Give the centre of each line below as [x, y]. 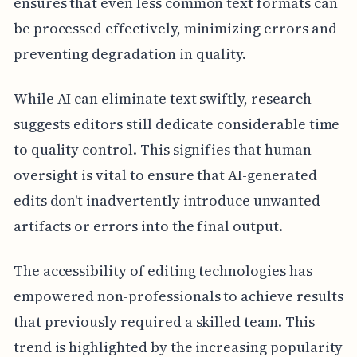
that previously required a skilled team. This [164, 322]
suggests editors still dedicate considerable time [177, 124]
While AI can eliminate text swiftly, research [162, 99]
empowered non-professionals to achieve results [178, 296]
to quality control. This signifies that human [162, 150]
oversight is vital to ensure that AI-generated [165, 175]
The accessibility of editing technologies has [163, 271]
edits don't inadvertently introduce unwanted [167, 201]
